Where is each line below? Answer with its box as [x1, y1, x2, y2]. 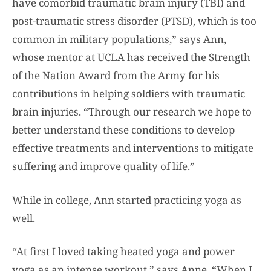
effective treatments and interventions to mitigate [12, 141, 253, 155]
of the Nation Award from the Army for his [12, 68, 220, 83]
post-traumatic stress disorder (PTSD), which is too [12, 14, 256, 28]
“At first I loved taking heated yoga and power [12, 244, 235, 259]
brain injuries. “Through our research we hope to [12, 105, 252, 119]
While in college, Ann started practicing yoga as [12, 192, 241, 207]
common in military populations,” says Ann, [12, 32, 226, 47]
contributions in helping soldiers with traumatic [12, 87, 245, 101]
